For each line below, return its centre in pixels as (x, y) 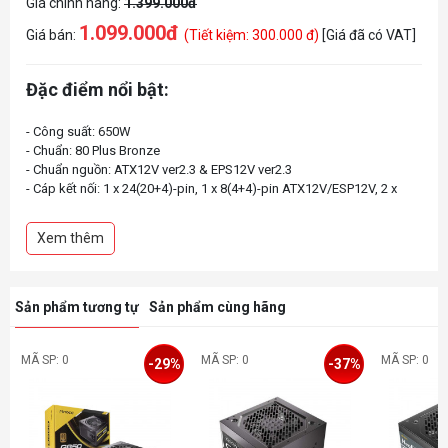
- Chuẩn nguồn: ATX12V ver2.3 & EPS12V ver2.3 (159, 169)
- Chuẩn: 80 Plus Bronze (93, 150)
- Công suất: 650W (78, 131)
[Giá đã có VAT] (369, 35)
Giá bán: (52, 35)
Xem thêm (70, 237)
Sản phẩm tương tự (77, 306)
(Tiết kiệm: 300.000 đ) (253, 35)
